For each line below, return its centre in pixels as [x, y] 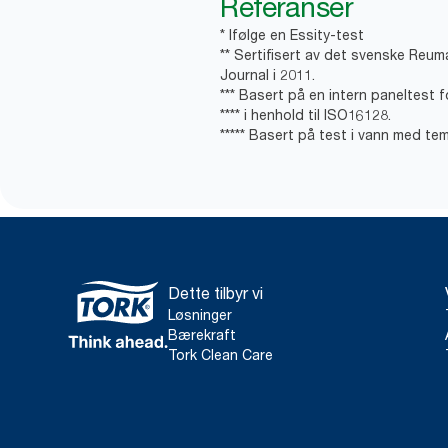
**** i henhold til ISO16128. [305, 114]
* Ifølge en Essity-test [292, 34]
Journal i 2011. [267, 74]
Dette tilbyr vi [215, 293]
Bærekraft [202, 334]
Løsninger [200, 314]
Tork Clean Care [220, 354]
